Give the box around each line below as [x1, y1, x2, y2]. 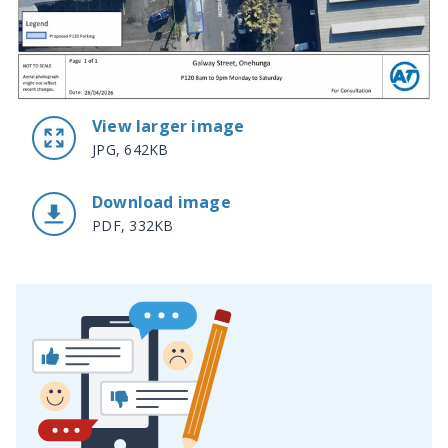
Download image [92, 190, 231, 213]
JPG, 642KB [92, 139, 169, 159]
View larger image [92, 114, 245, 137]
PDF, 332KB [92, 215, 174, 235]
